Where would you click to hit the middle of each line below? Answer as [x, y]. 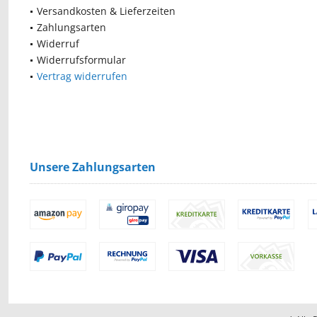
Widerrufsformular [81, 60]
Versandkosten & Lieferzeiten [106, 11]
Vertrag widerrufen [82, 76]
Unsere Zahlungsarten [93, 167]
